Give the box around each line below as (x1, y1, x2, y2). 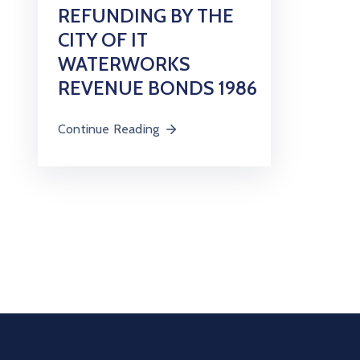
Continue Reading (58, 121, 160, 137)
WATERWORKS (58, 52, 190, 76)
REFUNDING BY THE (58, 4, 234, 27)
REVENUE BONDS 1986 (58, 76, 257, 100)
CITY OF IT (58, 28, 148, 51)
